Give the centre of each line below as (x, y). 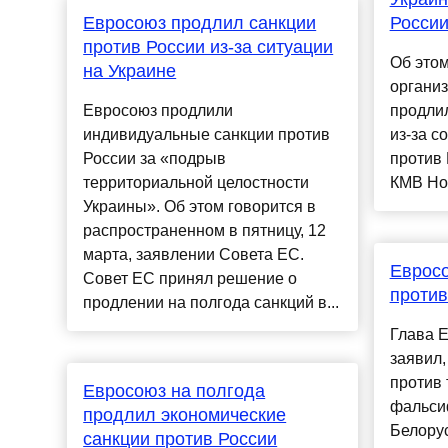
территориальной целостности (196, 183)
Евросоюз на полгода (174, 391)
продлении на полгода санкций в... (211, 303)
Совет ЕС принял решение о (190, 279)
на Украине (130, 71)
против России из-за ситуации (208, 47)
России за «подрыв (155, 159)
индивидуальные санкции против (207, 135)
